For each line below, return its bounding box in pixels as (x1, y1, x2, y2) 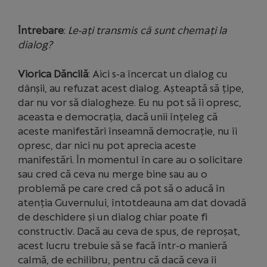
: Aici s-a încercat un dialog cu (88, 68, 228, 80)
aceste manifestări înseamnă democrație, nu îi (18, 125, 237, 137)
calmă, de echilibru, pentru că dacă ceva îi (18, 254, 216, 266)
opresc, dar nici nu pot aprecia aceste (18, 139, 196, 151)
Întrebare (18, 24, 64, 36)
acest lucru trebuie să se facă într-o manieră (18, 240, 227, 252)
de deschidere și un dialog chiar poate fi (18, 211, 207, 223)
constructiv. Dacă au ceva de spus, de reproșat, (18, 225, 240, 237)
